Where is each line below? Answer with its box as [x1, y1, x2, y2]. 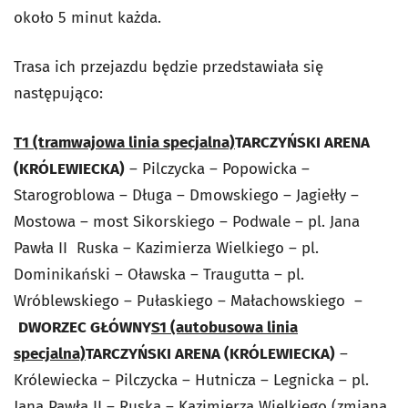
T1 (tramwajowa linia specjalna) [14, 133, 235, 152]
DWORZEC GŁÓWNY [18, 318, 151, 337]
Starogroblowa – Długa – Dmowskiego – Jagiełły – [14, 186, 359, 205]
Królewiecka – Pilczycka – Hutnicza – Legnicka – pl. [14, 371, 369, 390]
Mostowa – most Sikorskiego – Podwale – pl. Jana [14, 212, 360, 231]
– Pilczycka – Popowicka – [125, 159, 310, 178]
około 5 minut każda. [14, 8, 161, 27]
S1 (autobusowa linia [151, 318, 298, 337]
